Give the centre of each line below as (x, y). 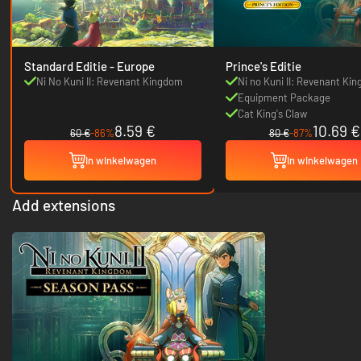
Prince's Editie (263, 66)
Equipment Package (284, 97)
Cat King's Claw (272, 113)
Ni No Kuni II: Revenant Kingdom (110, 81)
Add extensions (64, 205)
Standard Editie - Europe (132, 66)
